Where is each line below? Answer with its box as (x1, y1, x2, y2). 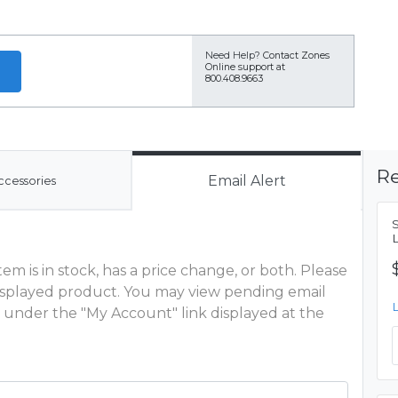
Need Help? (205, 50, 260, 61)
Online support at (205, 61, 285, 73)
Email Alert (207, 172, 286, 189)
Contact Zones (263, 50, 330, 61)
